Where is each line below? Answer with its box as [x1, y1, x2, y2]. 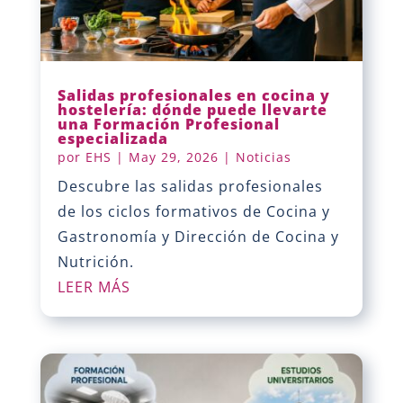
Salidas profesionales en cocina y [57, 85, 330, 105]
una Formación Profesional [57, 113, 280, 134]
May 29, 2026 [128, 148, 219, 166]
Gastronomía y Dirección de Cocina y [57, 226, 339, 246]
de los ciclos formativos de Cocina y [57, 201, 330, 221]
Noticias [235, 148, 291, 166]
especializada [57, 128, 168, 148]
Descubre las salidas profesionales [57, 175, 323, 196]
